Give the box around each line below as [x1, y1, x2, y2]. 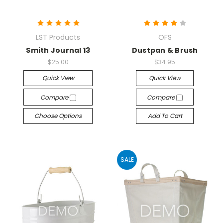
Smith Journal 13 [26, 45, 91, 55]
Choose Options [34, 111, 82, 120]
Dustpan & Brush [131, 45, 198, 55]
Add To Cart [147, 111, 182, 120]
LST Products [36, 32, 81, 42]
